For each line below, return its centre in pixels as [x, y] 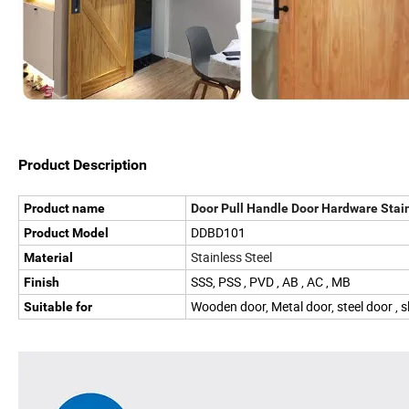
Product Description [83, 165]
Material [48, 258]
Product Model [66, 233]
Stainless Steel [231, 257]
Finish [43, 283]
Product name [64, 209]
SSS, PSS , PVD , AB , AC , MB [271, 282]
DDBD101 [218, 233]
